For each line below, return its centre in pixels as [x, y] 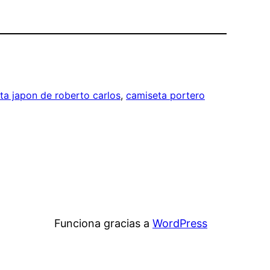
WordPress [180, 224]
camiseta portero [165, 96]
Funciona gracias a [103, 224]
